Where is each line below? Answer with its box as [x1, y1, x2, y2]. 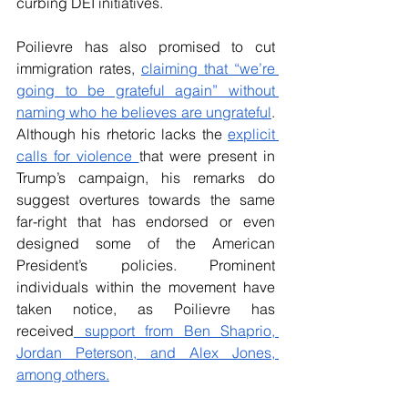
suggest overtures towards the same [16, 190, 275, 209]
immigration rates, [16, 59, 141, 77]
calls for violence [16, 147, 139, 165]
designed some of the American [16, 234, 275, 252]
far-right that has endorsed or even [16, 212, 275, 230]
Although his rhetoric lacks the [16, 125, 228, 143]
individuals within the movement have [16, 278, 275, 296]
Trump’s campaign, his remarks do [16, 168, 275, 187]
